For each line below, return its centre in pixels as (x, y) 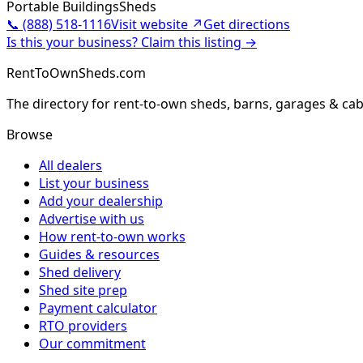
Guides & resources (99, 255)
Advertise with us (92, 219)
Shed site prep (83, 290)
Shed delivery (80, 273)
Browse (30, 135)
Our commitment (92, 344)
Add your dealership (101, 201)
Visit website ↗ (157, 25)
